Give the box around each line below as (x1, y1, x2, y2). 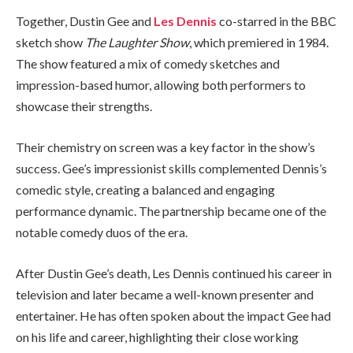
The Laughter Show (85, 35, 189, 50)
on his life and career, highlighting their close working (16, 329, 299, 344)
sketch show (16, 35, 85, 50)
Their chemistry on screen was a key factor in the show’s (16, 139, 315, 154)
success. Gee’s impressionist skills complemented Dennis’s (16, 160, 327, 176)
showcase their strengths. (16, 98, 152, 114)
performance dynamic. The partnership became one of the (16, 203, 326, 218)
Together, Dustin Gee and (16, 13, 154, 29)
